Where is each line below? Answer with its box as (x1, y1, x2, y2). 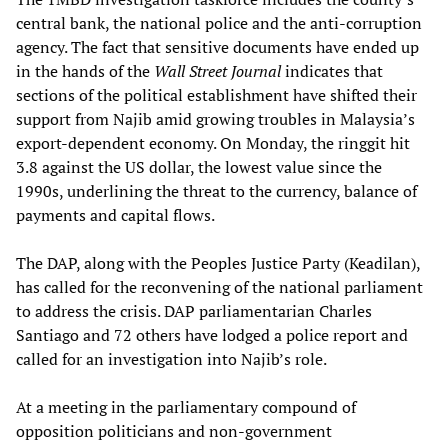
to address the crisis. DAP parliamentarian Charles (16, 299, 372, 322)
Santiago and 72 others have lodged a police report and (16, 323, 408, 346)
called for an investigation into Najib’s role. (16, 347, 327, 370)
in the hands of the (16, 59, 154, 82)
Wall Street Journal (154, 59, 281, 82)
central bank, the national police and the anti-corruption (16, 11, 422, 34)
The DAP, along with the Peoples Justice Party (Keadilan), (16, 251, 420, 274)
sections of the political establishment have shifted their (16, 83, 417, 106)
